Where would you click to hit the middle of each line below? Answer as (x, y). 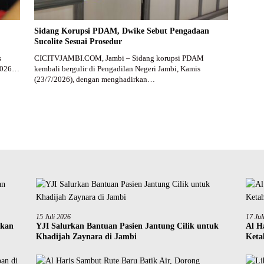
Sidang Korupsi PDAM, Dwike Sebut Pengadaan (121, 31)
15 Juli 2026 (53, 217)
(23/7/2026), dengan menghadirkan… (94, 80)
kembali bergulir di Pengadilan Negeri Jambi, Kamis (117, 69)
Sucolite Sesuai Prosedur (78, 42)
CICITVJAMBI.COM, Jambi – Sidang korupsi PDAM (119, 58)
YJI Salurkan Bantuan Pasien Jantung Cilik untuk (127, 226)
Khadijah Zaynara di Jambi (86, 237)
